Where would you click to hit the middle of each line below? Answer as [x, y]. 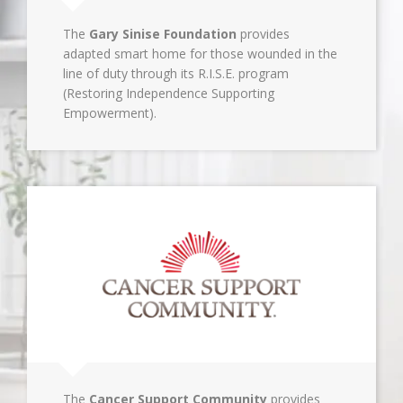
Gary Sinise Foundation [163, 34]
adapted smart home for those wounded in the [200, 54]
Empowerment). [110, 113]
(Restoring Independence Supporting [169, 93]
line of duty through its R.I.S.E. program [176, 73]
